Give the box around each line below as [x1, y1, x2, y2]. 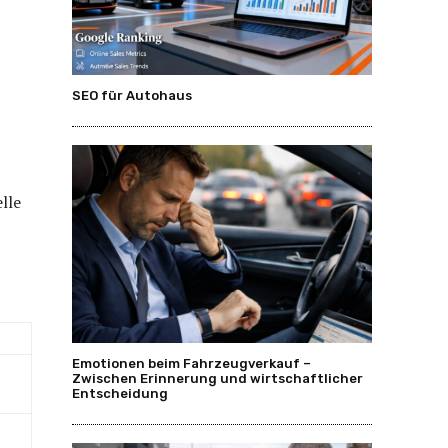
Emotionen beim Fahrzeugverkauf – [72, 355, 311, 371]
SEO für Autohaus [72, 87, 192, 103]
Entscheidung [72, 385, 168, 401]
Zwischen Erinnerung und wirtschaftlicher [72, 370, 363, 386]
